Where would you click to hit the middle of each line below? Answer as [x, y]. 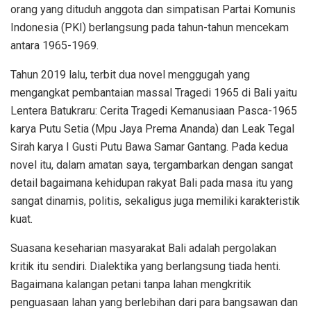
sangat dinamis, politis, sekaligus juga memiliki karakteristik [155, 201]
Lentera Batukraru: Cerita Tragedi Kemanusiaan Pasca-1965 [154, 110]
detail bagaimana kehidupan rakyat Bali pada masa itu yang [152, 183]
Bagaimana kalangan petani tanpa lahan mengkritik [131, 284]
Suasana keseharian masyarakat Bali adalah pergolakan [143, 248]
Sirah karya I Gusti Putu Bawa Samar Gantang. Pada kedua [149, 146]
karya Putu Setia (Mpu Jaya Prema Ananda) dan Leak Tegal [152, 128]
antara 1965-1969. [54, 45]
